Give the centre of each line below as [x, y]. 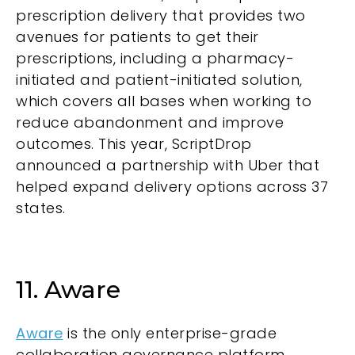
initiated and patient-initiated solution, [159, 80]
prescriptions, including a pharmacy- [155, 59]
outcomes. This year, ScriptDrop [134, 144]
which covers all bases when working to [164, 101]
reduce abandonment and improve [150, 123]
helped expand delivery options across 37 [172, 187]
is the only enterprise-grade [170, 333]
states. [41, 208]
